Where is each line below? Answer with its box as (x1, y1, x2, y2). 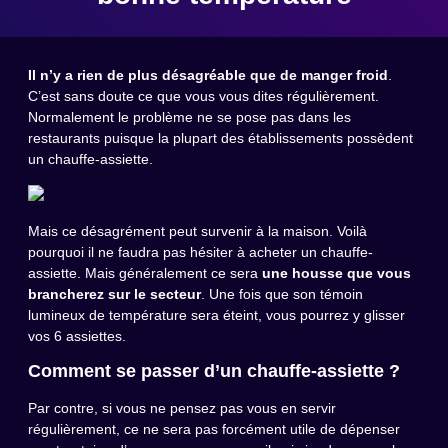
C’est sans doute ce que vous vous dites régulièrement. (28, 88, 379, 105)
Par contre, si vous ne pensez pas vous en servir (28, 400, 336, 417)
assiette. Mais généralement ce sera (28, 265, 262, 282)
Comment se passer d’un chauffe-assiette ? (28, 361, 400, 382)
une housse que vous (262, 265, 411, 282)
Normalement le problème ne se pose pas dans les (28, 109, 351, 126)
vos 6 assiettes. (28, 328, 126, 345)
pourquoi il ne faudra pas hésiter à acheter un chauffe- (28, 244, 373, 261)
